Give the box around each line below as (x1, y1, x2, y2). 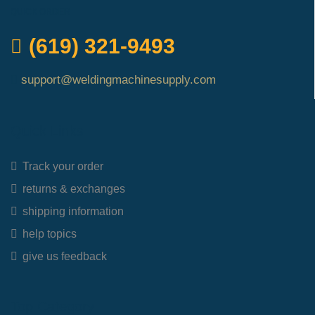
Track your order (22, 160, 103, 173)
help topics (22, 228, 77, 240)
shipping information (22, 205, 124, 218)
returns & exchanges (22, 183, 125, 195)
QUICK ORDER (11, 6, 70, 17)
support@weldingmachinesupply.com (21, 73, 216, 87)
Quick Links (11, 123, 83, 139)
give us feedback (22, 250, 107, 263)
